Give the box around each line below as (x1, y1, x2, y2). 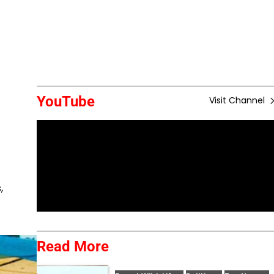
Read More (36, 238, 109, 255)
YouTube (36, 93, 95, 110)
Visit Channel (209, 94, 267, 106)
